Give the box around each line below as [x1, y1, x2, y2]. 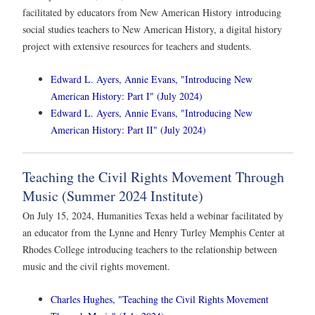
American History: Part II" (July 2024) [51, 122, 206, 136]
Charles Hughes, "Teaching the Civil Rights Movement [51, 292, 269, 307]
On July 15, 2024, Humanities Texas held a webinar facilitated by [22, 208, 283, 222]
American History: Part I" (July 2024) [51, 89, 202, 103]
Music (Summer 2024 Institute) [22, 186, 208, 205]
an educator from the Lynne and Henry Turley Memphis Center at [22, 225, 285, 239]
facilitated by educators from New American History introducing [22, 5, 281, 19]
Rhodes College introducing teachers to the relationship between [22, 242, 277, 256]
